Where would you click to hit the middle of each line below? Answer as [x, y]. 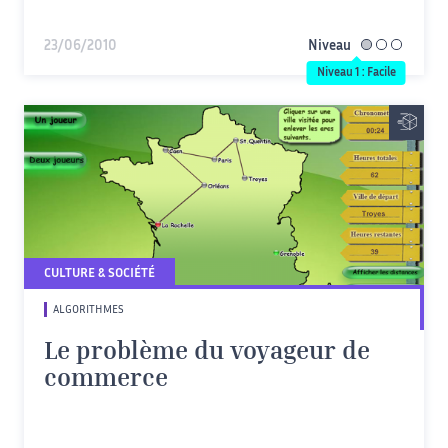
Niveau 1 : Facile [356, 72]
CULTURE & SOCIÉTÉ [99, 274]
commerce [106, 380]
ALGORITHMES [88, 310]
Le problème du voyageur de [207, 353]
